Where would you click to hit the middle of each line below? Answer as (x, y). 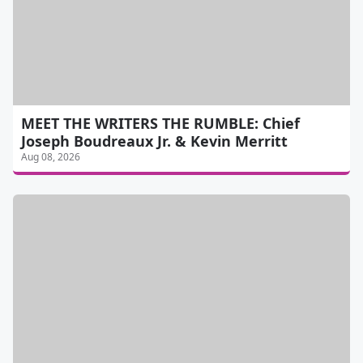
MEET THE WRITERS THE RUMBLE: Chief (160, 124)
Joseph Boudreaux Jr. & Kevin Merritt (154, 141)
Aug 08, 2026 (51, 157)
